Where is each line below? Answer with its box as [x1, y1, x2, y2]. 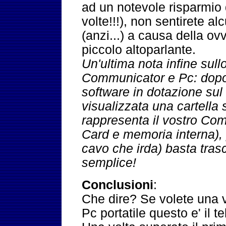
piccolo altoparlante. [82, 43, 196, 56]
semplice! [82, 156, 137, 169]
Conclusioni [82, 178, 154, 192]
